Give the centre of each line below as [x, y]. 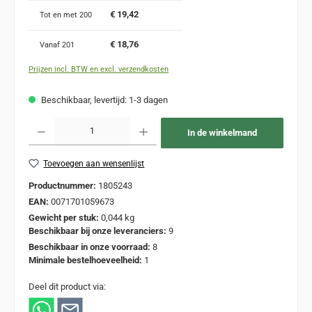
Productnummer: [63, 186]
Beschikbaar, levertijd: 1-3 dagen [103, 100]
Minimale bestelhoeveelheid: [86, 260]
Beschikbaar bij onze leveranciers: [99, 231]
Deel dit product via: [67, 287]
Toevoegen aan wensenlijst [94, 163]
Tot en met [60, 15]
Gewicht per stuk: [65, 218]
